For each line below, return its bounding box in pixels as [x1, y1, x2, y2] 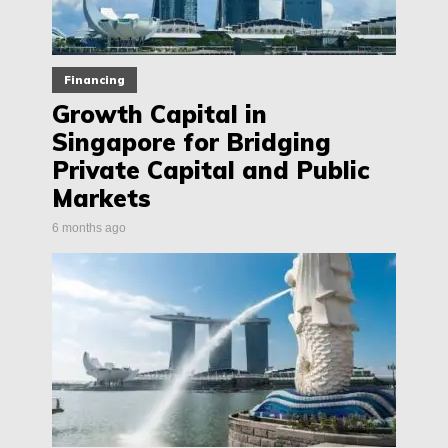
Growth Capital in [52, 99, 267, 130]
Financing [64, 73, 125, 88]
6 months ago [52, 221, 126, 236]
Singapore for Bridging [52, 127, 331, 158]
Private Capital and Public [52, 155, 369, 186]
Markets [52, 183, 151, 214]
